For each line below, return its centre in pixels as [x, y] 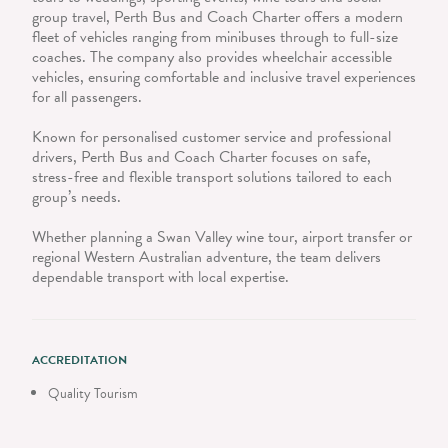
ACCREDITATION [79, 360]
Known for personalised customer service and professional [211, 137]
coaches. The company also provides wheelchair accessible [212, 57]
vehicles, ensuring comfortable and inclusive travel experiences [224, 77]
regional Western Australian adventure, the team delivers [206, 257]
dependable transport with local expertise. [160, 277]
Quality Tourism [93, 394]
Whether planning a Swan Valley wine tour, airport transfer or [222, 237]
